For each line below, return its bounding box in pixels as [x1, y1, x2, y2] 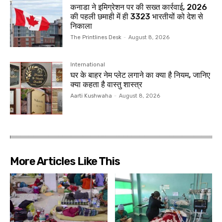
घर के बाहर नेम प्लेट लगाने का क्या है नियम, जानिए [70, 70, 211, 80]
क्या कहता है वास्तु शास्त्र [70, 79, 143, 89]
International [70, 61, 106, 68]
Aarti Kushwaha [70, 92, 112, 99]
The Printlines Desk [70, 34, 122, 41]
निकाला [70, 21, 93, 31]
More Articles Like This [10, 154, 120, 168]
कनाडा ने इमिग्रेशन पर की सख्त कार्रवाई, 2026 [70, 2, 208, 12]
